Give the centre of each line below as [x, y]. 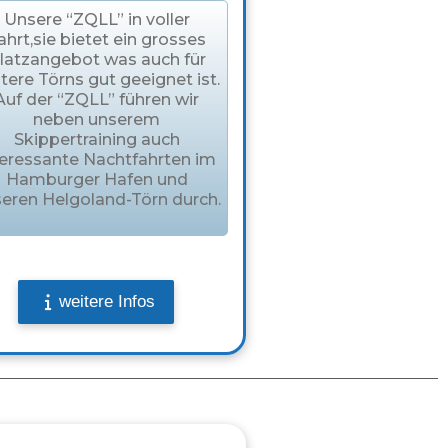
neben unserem [97, 120]
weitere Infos [106, 302]
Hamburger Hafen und [96, 180]
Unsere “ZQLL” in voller [96, 20]
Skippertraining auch [96, 140]
